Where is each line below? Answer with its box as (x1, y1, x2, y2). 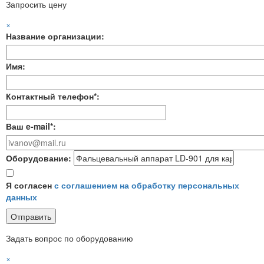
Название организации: (6, 29, 104, 42)
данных (6, 190, 37, 203)
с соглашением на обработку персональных (54, 179, 239, 191)
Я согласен (6, 179, 54, 191)
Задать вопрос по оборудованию (6, 232, 133, 244)
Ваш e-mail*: (6, 120, 56, 132)
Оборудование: (6, 151, 71, 164)
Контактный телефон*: (6, 90, 100, 102)
